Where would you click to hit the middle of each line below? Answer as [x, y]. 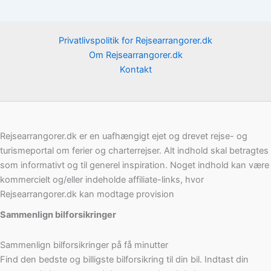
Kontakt [135, 70]
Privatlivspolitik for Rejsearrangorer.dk [135, 41]
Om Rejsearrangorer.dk [135, 55]
